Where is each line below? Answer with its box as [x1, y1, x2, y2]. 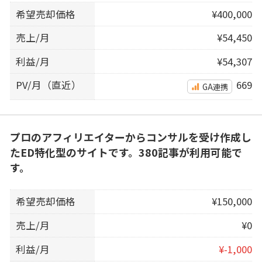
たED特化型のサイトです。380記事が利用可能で [9, 144, 242, 160]
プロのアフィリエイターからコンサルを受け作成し [9, 129, 251, 145]
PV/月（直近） [16, 78, 82, 92]
